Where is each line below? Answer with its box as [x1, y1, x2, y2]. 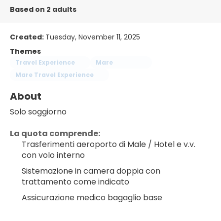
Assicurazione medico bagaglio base [22, 192, 162, 203]
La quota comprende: [10, 128, 100, 139]
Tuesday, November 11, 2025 [45, 32, 140, 42]
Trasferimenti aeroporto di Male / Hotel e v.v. [22, 139, 195, 150]
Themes [10, 46, 41, 56]
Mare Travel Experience [15, 70, 94, 79]
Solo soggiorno [10, 106, 67, 117]
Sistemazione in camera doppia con [22, 165, 160, 177]
